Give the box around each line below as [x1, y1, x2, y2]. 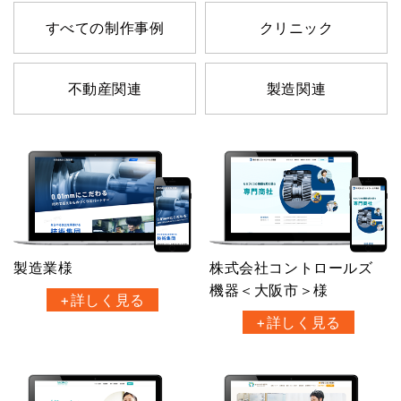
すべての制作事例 [45, 19, 165, 37]
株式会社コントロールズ [209, 259, 373, 277]
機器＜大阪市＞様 [209, 281, 328, 300]
